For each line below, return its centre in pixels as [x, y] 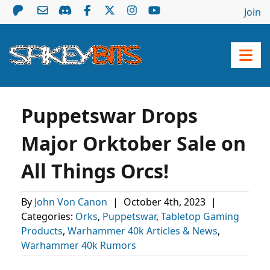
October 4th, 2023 [166, 202]
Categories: [48, 216]
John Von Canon [72, 202]
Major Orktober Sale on [133, 143]
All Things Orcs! [95, 171]
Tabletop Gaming [200, 216]
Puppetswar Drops [109, 115]
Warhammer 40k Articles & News [143, 231]
